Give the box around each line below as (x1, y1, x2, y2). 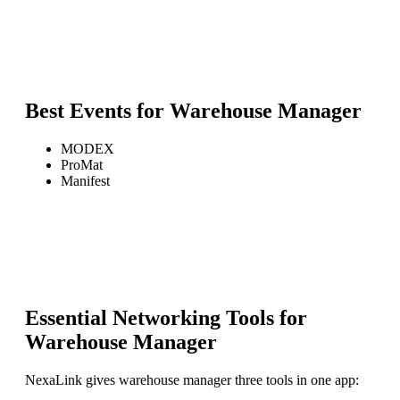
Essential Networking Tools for (25, 306, 307, 330)
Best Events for (25, 98, 170, 122)
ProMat (61, 156, 103, 172)
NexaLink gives (25, 372, 119, 388)
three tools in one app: (231, 372, 359, 388)
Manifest (61, 172, 110, 188)
